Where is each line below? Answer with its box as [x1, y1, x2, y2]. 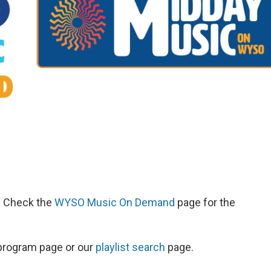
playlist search [96, 240, 165, 253]
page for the [175, 195, 235, 209]
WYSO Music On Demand [54, 195, 175, 209]
